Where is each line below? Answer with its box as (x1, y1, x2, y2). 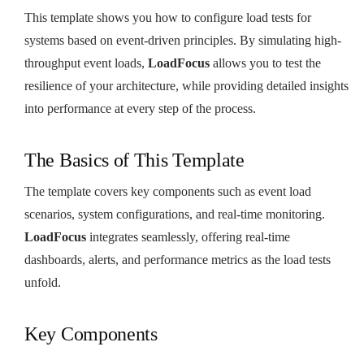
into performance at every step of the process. (24, 101, 256, 115)
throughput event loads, (24, 55, 148, 70)
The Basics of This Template (24, 149, 245, 171)
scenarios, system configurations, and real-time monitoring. (24, 206, 325, 221)
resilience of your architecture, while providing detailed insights (24, 78, 349, 93)
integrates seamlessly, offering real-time (86, 229, 290, 244)
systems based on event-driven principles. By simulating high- (24, 32, 341, 47)
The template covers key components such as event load (24, 184, 311, 198)
